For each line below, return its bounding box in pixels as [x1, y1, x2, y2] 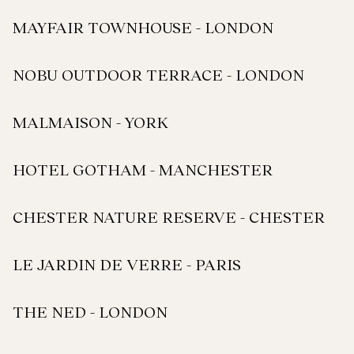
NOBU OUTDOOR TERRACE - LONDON [13, 65, 304, 84]
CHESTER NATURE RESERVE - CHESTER [13, 207, 325, 226]
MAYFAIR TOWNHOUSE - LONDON [13, 17, 273, 36]
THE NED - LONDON [13, 302, 168, 321]
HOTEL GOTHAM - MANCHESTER [13, 160, 273, 179]
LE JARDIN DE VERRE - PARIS [13, 254, 241, 273]
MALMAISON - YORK [13, 112, 168, 131]
